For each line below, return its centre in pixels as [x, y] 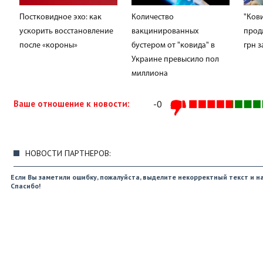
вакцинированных [165, 31]
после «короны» [48, 45]
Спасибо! [26, 186]
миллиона [150, 73]
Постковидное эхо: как [60, 17]
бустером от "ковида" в [173, 45]
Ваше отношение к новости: [72, 103]
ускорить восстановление [66, 31]
